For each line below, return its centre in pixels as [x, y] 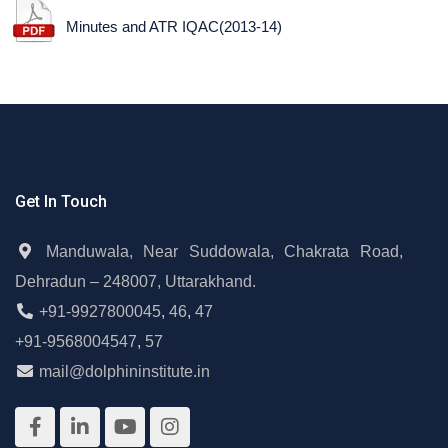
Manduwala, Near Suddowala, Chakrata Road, [224, 251]
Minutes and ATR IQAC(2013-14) [174, 26]
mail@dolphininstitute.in [124, 371]
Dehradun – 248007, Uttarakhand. [135, 281]
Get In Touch [61, 201]
